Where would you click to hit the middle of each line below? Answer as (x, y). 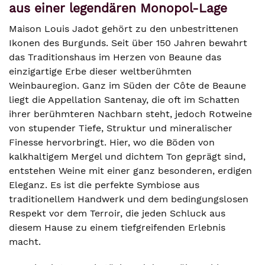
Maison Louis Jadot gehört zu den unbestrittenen (124, 29)
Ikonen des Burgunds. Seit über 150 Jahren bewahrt (128, 43)
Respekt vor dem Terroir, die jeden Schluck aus (117, 213)
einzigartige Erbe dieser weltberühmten (100, 71)
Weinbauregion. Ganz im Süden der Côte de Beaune (127, 85)
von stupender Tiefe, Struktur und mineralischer (121, 128)
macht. (25, 242)
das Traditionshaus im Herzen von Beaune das (115, 57)
